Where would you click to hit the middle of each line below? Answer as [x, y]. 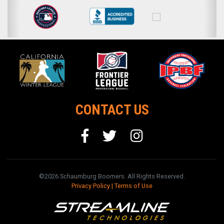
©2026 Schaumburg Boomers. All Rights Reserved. [112, 176]
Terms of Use [133, 186]
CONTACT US [112, 110]
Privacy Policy [91, 186]
